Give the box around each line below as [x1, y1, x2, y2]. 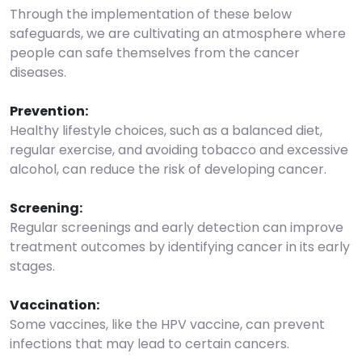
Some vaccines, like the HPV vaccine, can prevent [10, 314, 325, 334]
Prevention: [10, 101, 88, 120]
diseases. [10, 62, 66, 82]
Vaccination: [10, 295, 99, 314]
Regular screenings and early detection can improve [10, 217, 343, 237]
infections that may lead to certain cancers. [10, 334, 289, 353]
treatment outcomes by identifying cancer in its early [10, 237, 350, 256]
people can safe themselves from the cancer [10, 43, 300, 62]
